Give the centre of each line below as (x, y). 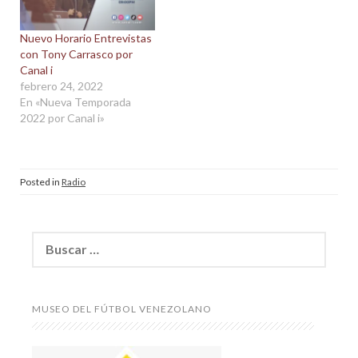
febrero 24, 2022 (62, 86)
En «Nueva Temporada (76, 101)
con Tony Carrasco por (76, 54)
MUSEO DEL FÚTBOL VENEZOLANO (122, 308)
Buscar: (51, 238)
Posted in (41, 181)
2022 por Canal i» (62, 117)
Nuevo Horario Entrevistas (86, 38)
